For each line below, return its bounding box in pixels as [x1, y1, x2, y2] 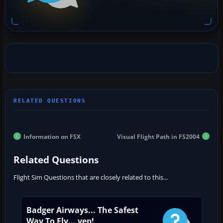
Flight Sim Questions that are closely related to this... [13, 173, 168, 182]
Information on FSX [23, 132, 81, 141]
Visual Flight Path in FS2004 [117, 132, 200, 141]
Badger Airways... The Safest [26, 205, 138, 216]
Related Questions [13, 153, 99, 167]
